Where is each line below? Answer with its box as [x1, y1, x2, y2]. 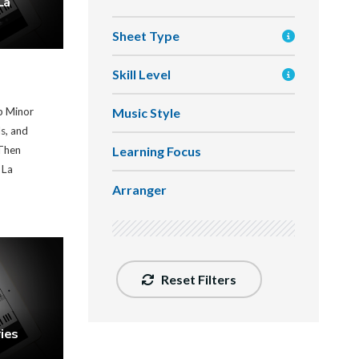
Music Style [111, 105, 180, 120]
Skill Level [111, 67, 171, 82]
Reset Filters [158, 272, 236, 287]
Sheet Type [111, 28, 179, 43]
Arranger [111, 182, 167, 197]
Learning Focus [111, 143, 201, 159]
